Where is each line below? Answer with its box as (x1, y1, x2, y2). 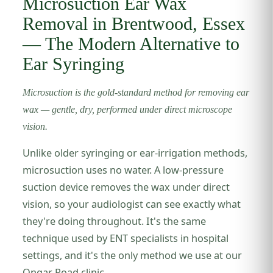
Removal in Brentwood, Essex (23, 14, 246, 34)
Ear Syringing (23, 54, 125, 74)
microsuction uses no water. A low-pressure (23, 163, 224, 177)
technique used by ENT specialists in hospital (23, 232, 229, 245)
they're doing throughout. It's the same (23, 214, 207, 228)
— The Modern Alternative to (23, 34, 240, 54)
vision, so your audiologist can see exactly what (23, 197, 241, 211)
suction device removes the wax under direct (23, 180, 230, 194)
